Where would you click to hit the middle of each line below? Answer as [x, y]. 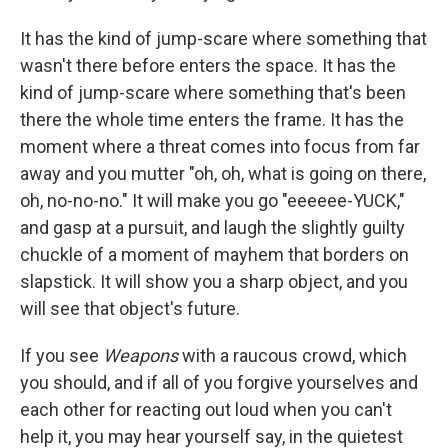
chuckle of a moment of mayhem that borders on [214, 254]
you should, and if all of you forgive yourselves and [219, 382]
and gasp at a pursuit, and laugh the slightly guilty [212, 227]
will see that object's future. [130, 308]
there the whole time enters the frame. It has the [212, 119]
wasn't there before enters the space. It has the [208, 65]
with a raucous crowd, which [292, 355]
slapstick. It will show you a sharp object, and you [214, 281]
